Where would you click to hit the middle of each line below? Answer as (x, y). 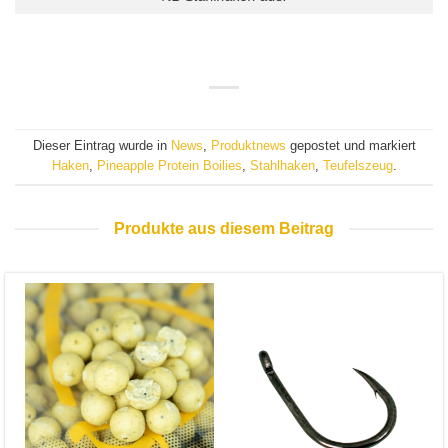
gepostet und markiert (350, 146)
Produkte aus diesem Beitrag (224, 228)
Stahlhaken (282, 166)
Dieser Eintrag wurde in (101, 146)
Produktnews (248, 146)
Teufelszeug (357, 166)
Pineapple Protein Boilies (169, 166)
